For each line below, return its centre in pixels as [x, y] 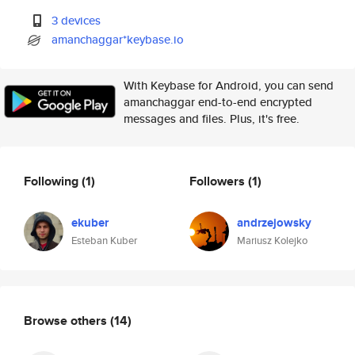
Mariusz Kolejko [272, 240]
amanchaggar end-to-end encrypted [218, 102]
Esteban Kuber [104, 240]
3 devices [76, 20]
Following [53, 181]
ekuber [90, 223]
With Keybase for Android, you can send [229, 85]
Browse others [67, 320]
